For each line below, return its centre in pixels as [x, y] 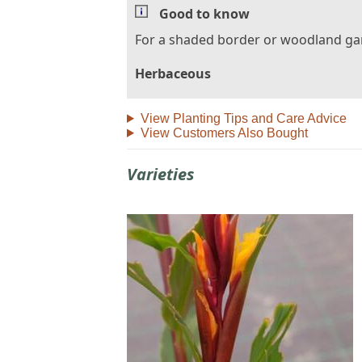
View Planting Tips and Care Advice [243, 118]
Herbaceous [173, 73]
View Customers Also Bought [224, 133]
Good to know [204, 13]
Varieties [160, 174]
